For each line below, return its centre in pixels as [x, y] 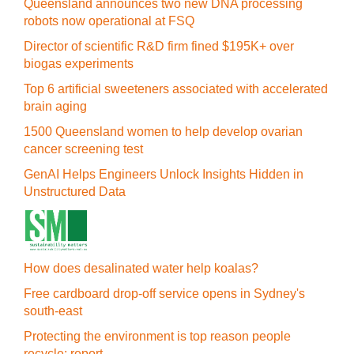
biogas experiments [79, 64]
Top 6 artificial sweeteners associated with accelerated [176, 89]
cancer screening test [83, 149]
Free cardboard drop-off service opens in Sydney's [164, 294]
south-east [53, 311]
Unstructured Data [75, 192]
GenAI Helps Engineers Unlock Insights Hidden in [164, 174]
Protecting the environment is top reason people [157, 336]
